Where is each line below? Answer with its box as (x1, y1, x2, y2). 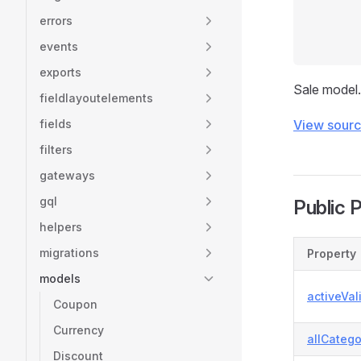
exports (39, 65, 81, 79)
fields (39, 117, 72, 131)
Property (307, 247, 356, 260)
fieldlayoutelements (39, 91, 153, 105)
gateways (39, 168, 95, 182)
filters (39, 143, 73, 156)
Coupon (53, 297, 98, 311)
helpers (39, 220, 82, 234)
